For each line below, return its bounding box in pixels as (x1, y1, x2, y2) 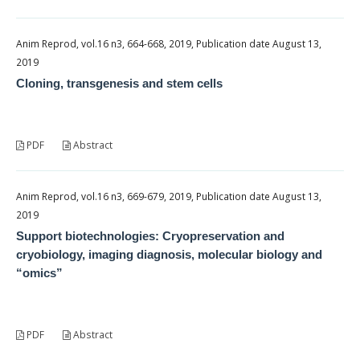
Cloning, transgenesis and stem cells (16, 76, 223, 90)
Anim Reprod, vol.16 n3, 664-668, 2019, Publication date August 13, (16, 36, 321, 51)
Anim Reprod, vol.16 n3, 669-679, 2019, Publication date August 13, (16, 189, 321, 203)
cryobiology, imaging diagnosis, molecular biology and (16, 247, 322, 261)
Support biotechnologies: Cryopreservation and (16, 228, 284, 243)
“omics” (16, 265, 63, 280)
